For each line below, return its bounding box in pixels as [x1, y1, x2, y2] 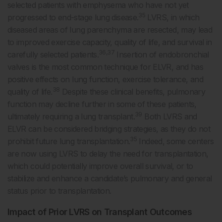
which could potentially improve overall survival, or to [7, 161, 193, 171]
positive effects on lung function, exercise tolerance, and [7, 74, 203, 84]
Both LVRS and [142, 111, 197, 121]
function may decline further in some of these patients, [7, 99, 197, 109]
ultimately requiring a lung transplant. [7, 111, 135, 121]
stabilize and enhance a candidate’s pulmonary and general [7, 173, 212, 183]
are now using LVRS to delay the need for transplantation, [7, 148, 209, 159]
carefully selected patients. [7, 49, 99, 59]
